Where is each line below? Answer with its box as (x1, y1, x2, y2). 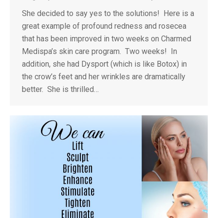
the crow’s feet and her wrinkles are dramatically (22, 72, 185, 82)
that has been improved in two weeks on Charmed (22, 34, 191, 44)
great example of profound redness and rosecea (22, 21, 186, 31)
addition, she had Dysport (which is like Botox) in (22, 59, 187, 69)
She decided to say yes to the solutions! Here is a (22, 9, 194, 18)
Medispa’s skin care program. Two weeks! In (22, 47, 177, 56)
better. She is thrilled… (22, 85, 99, 94)
